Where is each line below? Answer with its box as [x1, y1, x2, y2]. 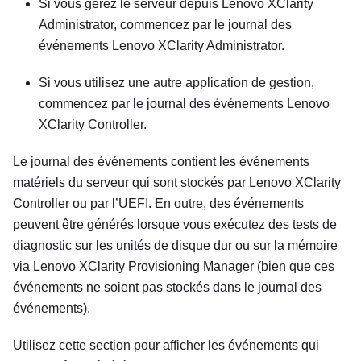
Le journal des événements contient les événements [13, 155, 309, 169]
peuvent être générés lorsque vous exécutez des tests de [13, 218, 337, 232]
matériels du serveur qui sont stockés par [13, 176, 249, 190]
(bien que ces [254, 259, 334, 274]
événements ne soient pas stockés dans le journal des [13, 280, 322, 295]
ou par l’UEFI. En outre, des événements [69, 197, 304, 211]
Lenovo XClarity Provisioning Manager [33, 259, 254, 274]
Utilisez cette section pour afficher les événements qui [13, 338, 319, 353]
